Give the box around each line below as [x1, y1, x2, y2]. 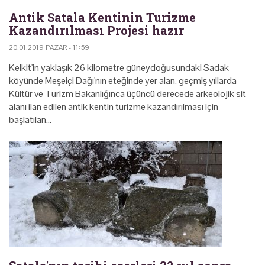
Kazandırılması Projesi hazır [9, 22, 184, 38]
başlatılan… [9, 113, 51, 126]
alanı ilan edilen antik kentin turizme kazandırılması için [9, 100, 218, 113]
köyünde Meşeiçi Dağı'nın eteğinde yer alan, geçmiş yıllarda [9, 74, 237, 87]
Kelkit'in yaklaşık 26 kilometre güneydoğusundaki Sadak [9, 61, 229, 74]
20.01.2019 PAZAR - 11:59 [9, 42, 89, 52]
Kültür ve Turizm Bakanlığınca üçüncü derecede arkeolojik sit [9, 87, 246, 100]
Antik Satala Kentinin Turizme [9, 9, 196, 25]
